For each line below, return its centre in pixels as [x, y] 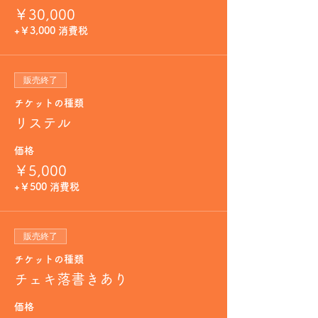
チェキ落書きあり [71, 279]
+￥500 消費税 [47, 187]
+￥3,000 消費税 [51, 31]
